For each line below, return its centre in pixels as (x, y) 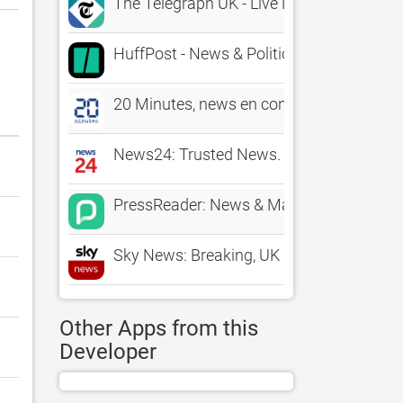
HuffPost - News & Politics (206, 54)
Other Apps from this (159, 328)
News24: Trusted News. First (215, 154)
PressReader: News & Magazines (229, 205)
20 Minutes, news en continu (214, 104)
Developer (108, 352)
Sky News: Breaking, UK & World (226, 255)
